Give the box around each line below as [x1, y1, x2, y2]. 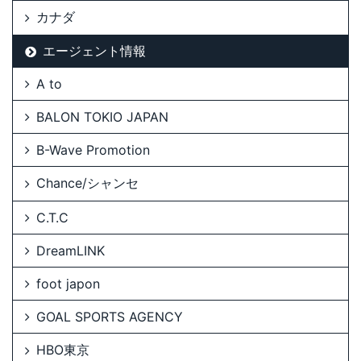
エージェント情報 [43, 43, 146, 60]
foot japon [36, 276, 100, 293]
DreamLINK [36, 243, 105, 259]
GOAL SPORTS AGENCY [36, 309, 183, 326]
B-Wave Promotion [36, 142, 150, 159]
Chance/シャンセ [36, 175, 139, 192]
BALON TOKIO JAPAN [36, 109, 168, 126]
